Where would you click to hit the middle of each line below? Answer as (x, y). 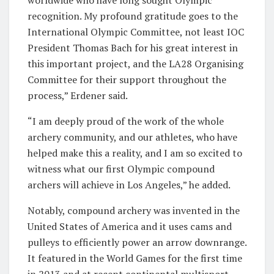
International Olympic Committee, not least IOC (136, 32)
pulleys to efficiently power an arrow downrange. (137, 243)
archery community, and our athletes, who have (132, 137)
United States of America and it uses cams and (130, 227)
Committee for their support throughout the (127, 80)
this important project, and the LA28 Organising (135, 64)
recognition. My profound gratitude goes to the (133, 16)
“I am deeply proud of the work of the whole (126, 121)
